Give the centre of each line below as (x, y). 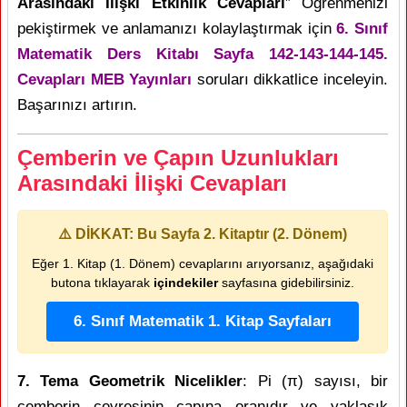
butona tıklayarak (102, 283)
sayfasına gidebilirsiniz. (286, 283)
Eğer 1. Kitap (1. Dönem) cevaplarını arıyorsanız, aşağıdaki (203, 263)
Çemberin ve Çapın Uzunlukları (178, 158)
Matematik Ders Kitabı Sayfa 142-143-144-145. (203, 54)
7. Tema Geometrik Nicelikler (130, 381)
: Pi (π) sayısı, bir (316, 381)
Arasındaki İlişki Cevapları (152, 183)
